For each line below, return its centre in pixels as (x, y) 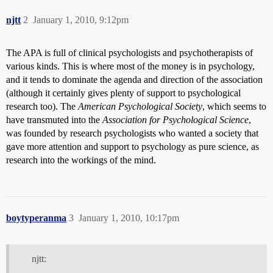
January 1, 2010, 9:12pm (81, 20)
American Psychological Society (140, 106)
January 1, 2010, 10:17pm (129, 218)
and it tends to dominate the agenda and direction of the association (134, 80)
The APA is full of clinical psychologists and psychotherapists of (129, 53)
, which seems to (234, 106)
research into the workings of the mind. (81, 160)
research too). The (42, 106)
